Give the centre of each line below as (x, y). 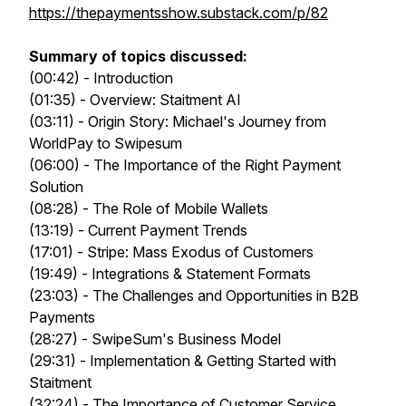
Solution (56, 187)
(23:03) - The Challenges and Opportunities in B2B (194, 295)
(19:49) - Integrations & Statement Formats (170, 274)
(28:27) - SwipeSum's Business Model (155, 339)
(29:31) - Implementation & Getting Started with (183, 361)
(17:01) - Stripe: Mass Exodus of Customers (171, 252)
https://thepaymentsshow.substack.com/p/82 (179, 13)
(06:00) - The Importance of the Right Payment (185, 165)
